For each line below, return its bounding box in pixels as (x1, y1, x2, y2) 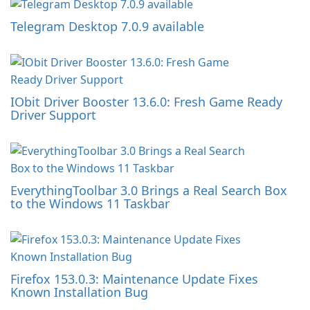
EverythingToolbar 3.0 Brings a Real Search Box (10, 181, 287, 199)
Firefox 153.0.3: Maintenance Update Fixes (10, 270, 258, 287)
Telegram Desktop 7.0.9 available (10, 17, 204, 35)
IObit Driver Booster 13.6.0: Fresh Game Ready (10, 93, 282, 110)
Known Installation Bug (10, 283, 148, 300)
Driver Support (10, 106, 96, 123)
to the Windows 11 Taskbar (10, 194, 170, 212)
